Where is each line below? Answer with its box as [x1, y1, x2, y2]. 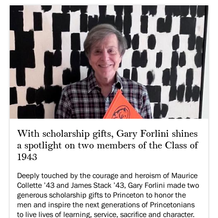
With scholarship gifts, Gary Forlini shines [17, 129, 198, 140]
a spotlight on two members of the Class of [17, 141, 198, 151]
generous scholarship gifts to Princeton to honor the [17, 191, 186, 200]
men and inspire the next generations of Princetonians [17, 201, 195, 209]
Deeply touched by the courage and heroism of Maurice [17, 172, 198, 180]
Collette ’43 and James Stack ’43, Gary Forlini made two [17, 182, 199, 190]
